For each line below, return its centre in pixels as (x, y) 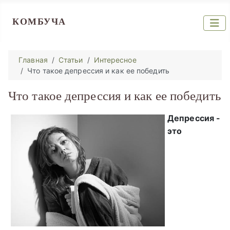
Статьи (71, 60)
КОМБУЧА (39, 22)
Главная (33, 60)
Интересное (115, 60)
